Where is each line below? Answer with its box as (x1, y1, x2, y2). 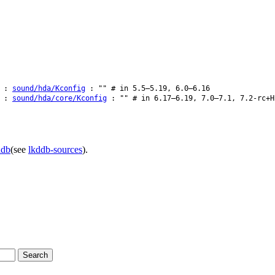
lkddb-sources (28, 144, 82, 155)
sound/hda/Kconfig (12, 83, 85, 93)
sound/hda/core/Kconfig (12, 93, 107, 103)
